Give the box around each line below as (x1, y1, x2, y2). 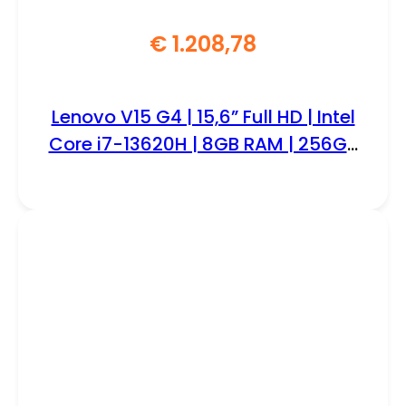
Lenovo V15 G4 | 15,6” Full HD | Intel (51, 103, 355, 130)
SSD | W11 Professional (105, 158, 301, 184)
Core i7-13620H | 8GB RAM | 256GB (48, 130, 358, 157)
